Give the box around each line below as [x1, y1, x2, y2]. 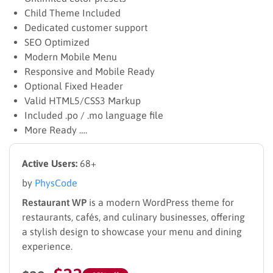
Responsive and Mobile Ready [24, 66, 155, 77]
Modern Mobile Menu [24, 51, 117, 63]
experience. [22, 241, 73, 252]
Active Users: [22, 158, 77, 169]
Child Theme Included [24, 7, 121, 19]
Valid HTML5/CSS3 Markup [24, 95, 141, 107]
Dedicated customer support [24, 22, 147, 34]
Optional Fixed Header [24, 80, 123, 92]
